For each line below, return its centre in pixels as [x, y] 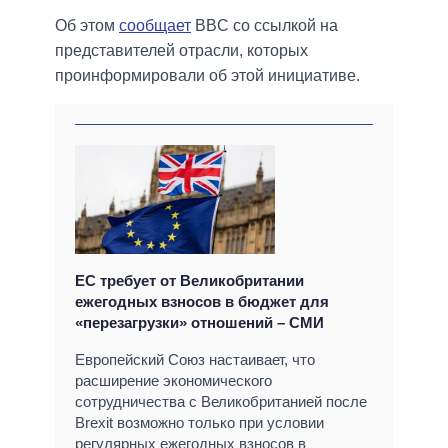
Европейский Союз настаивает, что [195, 360]
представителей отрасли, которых [181, 51]
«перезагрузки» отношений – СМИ [199, 323]
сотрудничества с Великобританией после [221, 402]
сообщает [155, 26]
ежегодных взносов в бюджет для [202, 302]
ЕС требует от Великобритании [189, 281]
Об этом [87, 26]
